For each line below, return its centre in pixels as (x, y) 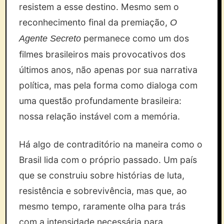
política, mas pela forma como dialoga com (108, 85)
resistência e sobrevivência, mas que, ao (103, 191)
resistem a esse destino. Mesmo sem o (99, 7)
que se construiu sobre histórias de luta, (102, 175)
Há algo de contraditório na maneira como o (111, 144)
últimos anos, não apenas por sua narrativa (108, 70)
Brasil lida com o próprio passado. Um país (108, 160)
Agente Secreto (50, 38)
